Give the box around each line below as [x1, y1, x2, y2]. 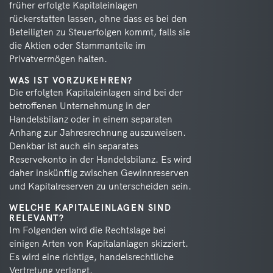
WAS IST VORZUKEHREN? [9, 75, 133, 86]
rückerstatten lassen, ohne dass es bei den [9, 13, 187, 24]
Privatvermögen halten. [9, 53, 107, 65]
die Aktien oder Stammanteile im [9, 40, 146, 51]
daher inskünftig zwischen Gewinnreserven [9, 167, 189, 179]
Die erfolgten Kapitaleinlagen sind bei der [9, 87, 183, 98]
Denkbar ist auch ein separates [9, 140, 138, 152]
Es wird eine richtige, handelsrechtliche [9, 251, 174, 263]
